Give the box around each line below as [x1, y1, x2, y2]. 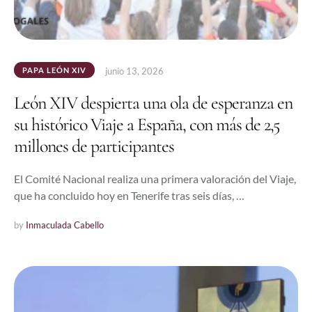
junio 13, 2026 [105, 65, 164, 77]
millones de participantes [14, 135, 174, 157]
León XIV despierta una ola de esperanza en [14, 92, 292, 114]
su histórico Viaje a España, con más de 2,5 [14, 114, 280, 136]
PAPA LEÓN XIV [22, 65, 86, 75]
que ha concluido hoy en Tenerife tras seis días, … [14, 189, 244, 203]
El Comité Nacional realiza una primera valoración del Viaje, [14, 172, 296, 186]
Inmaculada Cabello [26, 219, 104, 231]
